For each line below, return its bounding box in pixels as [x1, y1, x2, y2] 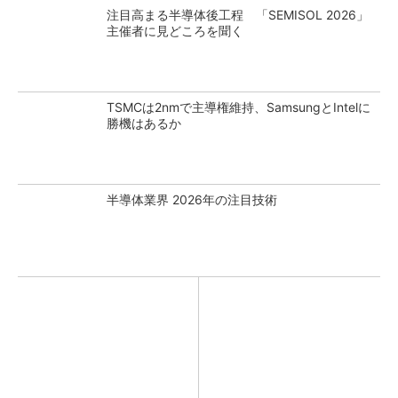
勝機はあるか [107, 115, 181, 131]
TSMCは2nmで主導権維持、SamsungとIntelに [107, 99, 370, 115]
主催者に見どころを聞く [107, 23, 243, 38]
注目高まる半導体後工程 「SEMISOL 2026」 [107, 7, 369, 22]
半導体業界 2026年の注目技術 [107, 192, 277, 207]
